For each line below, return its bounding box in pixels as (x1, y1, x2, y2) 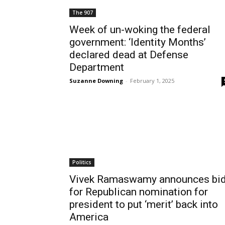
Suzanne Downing (69, 77, 123, 84)
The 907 (72, 9, 93, 16)
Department (69, 61, 124, 73)
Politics (72, 159, 91, 166)
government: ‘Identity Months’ (69, 36, 206, 48)
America (69, 211, 108, 223)
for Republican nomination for (69, 186, 208, 198)
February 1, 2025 (130, 77, 174, 84)
